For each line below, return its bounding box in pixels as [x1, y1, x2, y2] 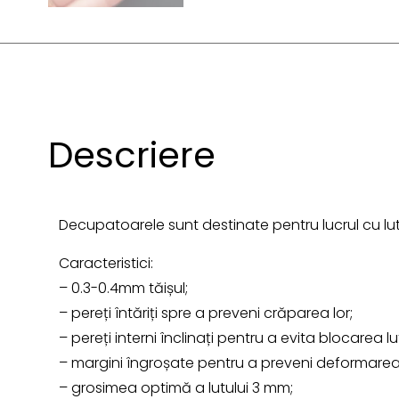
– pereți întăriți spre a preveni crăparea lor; [59, 303, 354, 324]
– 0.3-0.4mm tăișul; [59, 278, 189, 299]
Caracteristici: [59, 253, 154, 274]
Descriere [48, 130, 216, 181]
